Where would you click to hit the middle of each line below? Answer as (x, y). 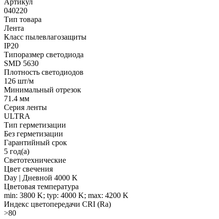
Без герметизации (33, 133)
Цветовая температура (41, 186)
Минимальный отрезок (43, 89)
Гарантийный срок (35, 142)
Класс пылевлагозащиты (45, 37)
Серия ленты (25, 107)
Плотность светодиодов (44, 72)
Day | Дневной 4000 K (41, 177)
